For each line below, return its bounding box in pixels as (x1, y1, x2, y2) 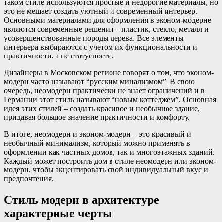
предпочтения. (4, 174, 54, 183)
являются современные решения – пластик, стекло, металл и (4, 25, 209, 34)
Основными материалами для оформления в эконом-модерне (4, 16, 211, 25)
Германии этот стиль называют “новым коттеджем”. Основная (4, 95, 216, 104)
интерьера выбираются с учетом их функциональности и (4, 43, 197, 52)
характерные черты (4, 207, 112, 220)
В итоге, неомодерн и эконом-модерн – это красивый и (4, 130, 191, 139)
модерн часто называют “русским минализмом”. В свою (4, 77, 195, 86)
